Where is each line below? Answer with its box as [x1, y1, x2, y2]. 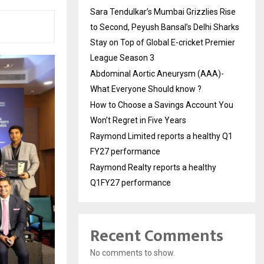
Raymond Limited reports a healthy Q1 [90, 131, 233, 141]
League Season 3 [90, 52, 154, 62]
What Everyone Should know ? [90, 84, 202, 94]
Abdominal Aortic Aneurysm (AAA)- [90, 68, 224, 78]
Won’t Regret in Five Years [90, 115, 186, 125]
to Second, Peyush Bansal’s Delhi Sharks [90, 22, 239, 32]
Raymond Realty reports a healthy [90, 162, 216, 172]
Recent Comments [90, 222, 223, 250]
